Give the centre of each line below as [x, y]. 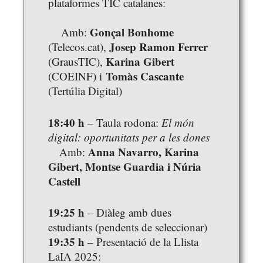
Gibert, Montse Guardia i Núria [125, 166]
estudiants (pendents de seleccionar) [128, 227]
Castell [64, 181]
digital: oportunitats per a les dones [129, 137]
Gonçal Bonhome [132, 32]
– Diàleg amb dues [128, 213]
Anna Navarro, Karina [144, 151]
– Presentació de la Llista [141, 242]
